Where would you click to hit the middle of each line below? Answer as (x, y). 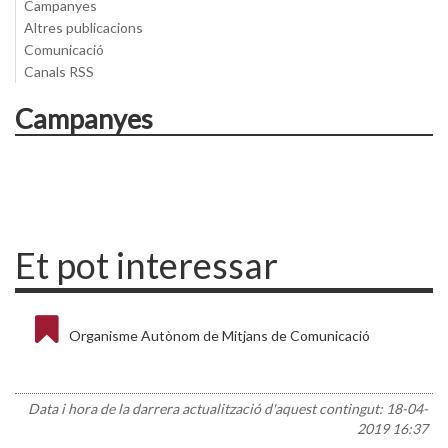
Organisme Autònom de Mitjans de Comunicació (219, 335)
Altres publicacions (83, 27)
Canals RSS (59, 71)
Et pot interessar (146, 265)
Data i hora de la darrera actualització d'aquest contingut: (207, 408)
